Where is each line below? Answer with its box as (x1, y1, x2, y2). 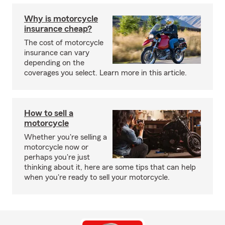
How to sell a (24, 108, 73, 118)
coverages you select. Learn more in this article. (24, 69, 187, 77)
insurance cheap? (24, 24, 92, 33)
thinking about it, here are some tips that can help (24, 163, 196, 171)
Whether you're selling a (24, 133, 107, 141)
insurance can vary (24, 49, 89, 57)
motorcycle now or (24, 143, 88, 151)
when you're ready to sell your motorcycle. (24, 173, 170, 181)
